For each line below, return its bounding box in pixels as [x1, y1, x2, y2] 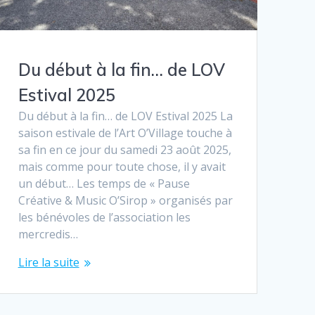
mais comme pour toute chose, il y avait [18, 158, 226, 174]
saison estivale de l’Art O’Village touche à [18, 124, 232, 141]
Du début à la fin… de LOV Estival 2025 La [18, 108, 233, 124]
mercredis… [18, 226, 78, 242]
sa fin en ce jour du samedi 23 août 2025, [18, 141, 231, 157]
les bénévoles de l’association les [18, 209, 191, 225]
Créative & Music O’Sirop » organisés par [18, 192, 233, 208]
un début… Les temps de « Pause [18, 175, 190, 191]
